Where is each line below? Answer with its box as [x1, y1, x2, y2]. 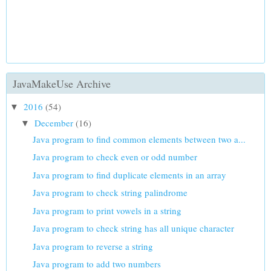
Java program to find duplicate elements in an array [32, 168, 226, 181]
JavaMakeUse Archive [13, 76, 111, 91]
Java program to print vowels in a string [32, 204, 181, 217]
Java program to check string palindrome [32, 186, 188, 199]
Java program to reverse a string [32, 240, 153, 252]
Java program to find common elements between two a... [32, 132, 246, 145]
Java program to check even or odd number [32, 151, 197, 163]
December [34, 117, 76, 129]
